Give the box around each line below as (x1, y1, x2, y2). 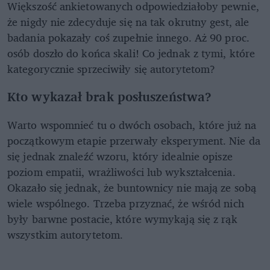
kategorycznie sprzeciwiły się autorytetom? (7, 60, 216, 78)
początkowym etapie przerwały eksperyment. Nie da (7, 131, 260, 150)
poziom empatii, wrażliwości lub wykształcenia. (7, 163, 236, 181)
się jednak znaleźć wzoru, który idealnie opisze (7, 147, 233, 166)
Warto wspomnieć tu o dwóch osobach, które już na (7, 116, 256, 134)
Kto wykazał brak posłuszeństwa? (7, 86, 212, 107)
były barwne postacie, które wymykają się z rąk (7, 210, 237, 228)
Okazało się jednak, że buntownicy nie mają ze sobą (7, 178, 257, 197)
